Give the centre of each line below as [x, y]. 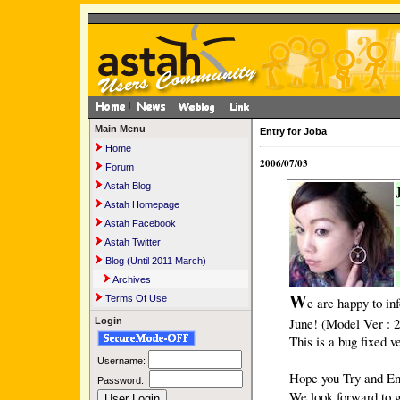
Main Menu [120, 129]
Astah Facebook [139, 223]
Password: [122, 381]
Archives [131, 279]
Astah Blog [127, 186]
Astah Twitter [132, 242]
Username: [123, 361]
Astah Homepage [141, 204]
